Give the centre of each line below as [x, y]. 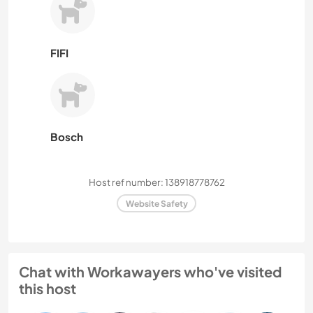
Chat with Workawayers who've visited [150, 272]
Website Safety [156, 203]
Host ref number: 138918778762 [156, 182]
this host [48, 289]
